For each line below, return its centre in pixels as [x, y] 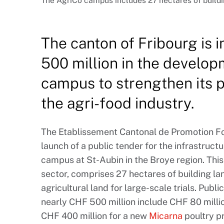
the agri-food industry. [117, 103]
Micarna [166, 216]
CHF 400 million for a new [95, 216]
